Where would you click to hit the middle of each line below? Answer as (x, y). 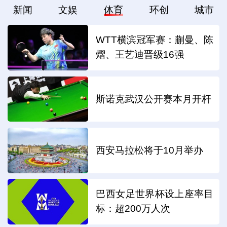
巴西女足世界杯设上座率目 (155, 194)
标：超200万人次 (133, 209)
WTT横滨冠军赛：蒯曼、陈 (155, 40)
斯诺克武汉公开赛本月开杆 (154, 99)
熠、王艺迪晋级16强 (140, 55)
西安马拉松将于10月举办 (150, 150)
